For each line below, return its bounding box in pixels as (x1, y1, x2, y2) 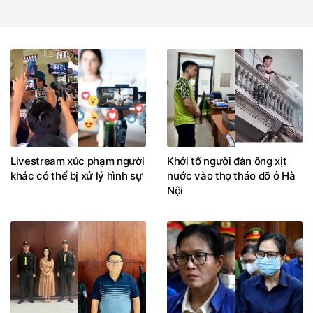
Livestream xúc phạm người (10, 154, 145, 168)
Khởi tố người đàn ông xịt (167, 154, 287, 168)
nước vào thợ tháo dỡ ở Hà (167, 168, 296, 182)
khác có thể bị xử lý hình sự (10, 168, 143, 182)
